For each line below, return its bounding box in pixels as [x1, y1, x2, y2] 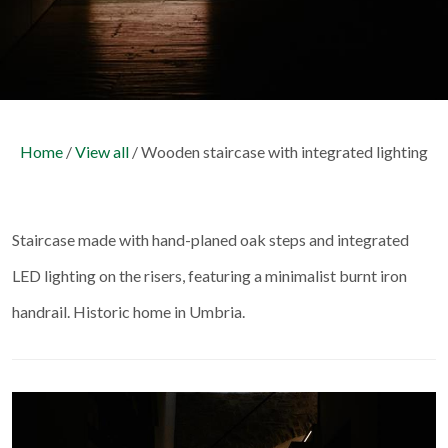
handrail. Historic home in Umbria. [12, 302, 245, 321]
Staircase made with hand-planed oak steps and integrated [12, 230, 409, 249]
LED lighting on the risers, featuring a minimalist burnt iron [12, 266, 407, 285]
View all [75, 142, 129, 161]
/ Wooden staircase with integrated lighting [129, 142, 428, 161]
